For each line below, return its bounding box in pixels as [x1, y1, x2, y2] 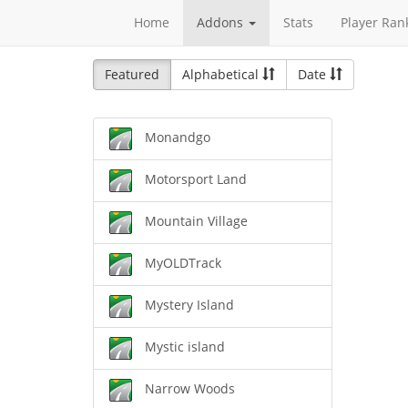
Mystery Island [145, 296, 234, 314]
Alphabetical [182, 66, 262, 83]
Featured [105, 66, 159, 83]
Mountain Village [145, 212, 248, 230]
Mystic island [145, 338, 225, 356]
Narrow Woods [145, 380, 235, 398]
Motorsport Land [145, 170, 247, 189]
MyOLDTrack [145, 254, 221, 272]
